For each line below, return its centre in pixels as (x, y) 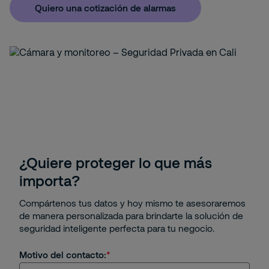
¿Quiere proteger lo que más (116, 163)
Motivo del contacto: (63, 255)
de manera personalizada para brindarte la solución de (131, 216)
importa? (50, 181)
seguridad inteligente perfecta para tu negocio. (117, 228)
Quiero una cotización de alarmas (105, 8)
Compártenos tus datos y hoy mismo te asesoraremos (132, 203)
